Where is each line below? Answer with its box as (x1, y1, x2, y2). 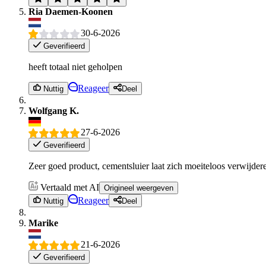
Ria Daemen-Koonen (28, 7, 113, 17)
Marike (28, 217, 58, 228)
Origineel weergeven (104, 183, 173, 192)
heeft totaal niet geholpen (28, 61, 122, 72)
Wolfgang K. (28, 106, 79, 116)
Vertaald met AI (40, 182, 99, 192)
